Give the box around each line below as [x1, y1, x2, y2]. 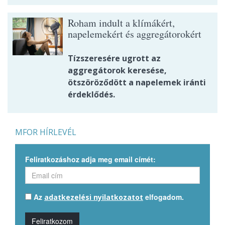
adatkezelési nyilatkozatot [44, 192, 143, 202]
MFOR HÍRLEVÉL [15, 126, 76, 138]
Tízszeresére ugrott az [68, 52, 161, 64]
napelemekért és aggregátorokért [68, 27, 201, 41]
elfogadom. [143, 191, 184, 202]
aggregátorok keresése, [68, 64, 167, 76]
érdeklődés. [68, 88, 115, 100]
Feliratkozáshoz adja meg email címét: [25, 154, 156, 164]
